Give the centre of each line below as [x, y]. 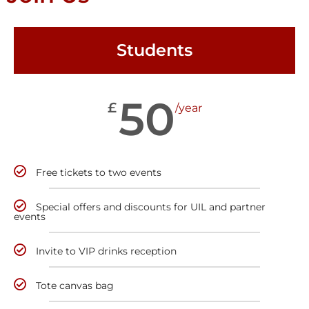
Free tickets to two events [99, 172]
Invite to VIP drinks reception [106, 251]
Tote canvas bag [75, 285]
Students [154, 50]
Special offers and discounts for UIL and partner [151, 207]
